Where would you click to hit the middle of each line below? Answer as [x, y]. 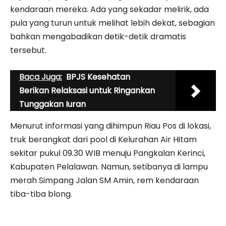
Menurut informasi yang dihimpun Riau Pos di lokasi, [110, 126]
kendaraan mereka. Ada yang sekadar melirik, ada [109, 9]
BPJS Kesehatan [98, 77]
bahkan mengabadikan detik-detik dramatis [98, 36]
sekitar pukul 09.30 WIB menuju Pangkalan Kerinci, [108, 153]
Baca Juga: [41, 77]
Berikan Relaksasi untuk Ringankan [87, 90]
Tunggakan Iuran [52, 104]
